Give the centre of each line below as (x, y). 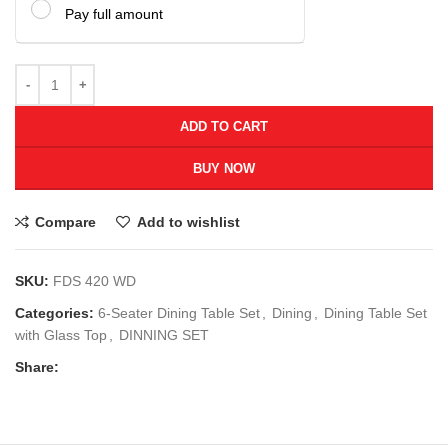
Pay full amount (114, 13)
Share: (37, 366)
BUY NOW (224, 168)
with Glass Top (61, 334)
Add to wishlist (188, 221)
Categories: (54, 312)
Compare (66, 221)
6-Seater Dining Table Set (179, 312)
